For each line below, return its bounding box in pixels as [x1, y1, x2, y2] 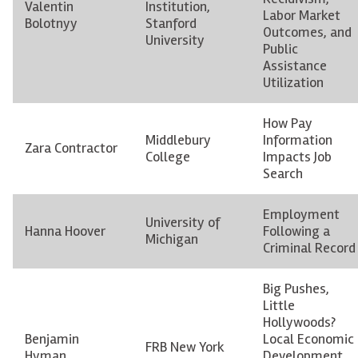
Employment [263, 205, 340, 224]
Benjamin [25, 330, 79, 348]
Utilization [263, 74, 324, 92]
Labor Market [263, 6, 340, 25]
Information [263, 131, 332, 149]
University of [145, 213, 220, 232]
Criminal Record [263, 239, 356, 257]
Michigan [145, 230, 198, 249]
